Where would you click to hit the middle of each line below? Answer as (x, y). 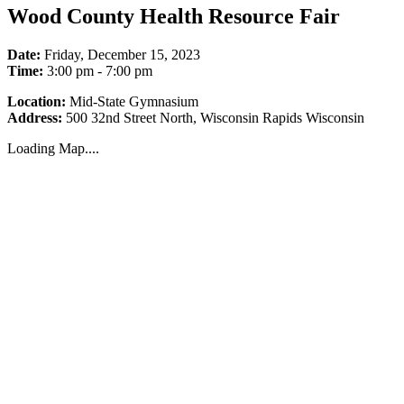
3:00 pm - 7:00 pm (98, 70)
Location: (37, 101)
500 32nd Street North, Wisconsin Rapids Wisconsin (213, 117)
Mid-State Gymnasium (132, 101)
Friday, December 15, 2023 (122, 54)
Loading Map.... (53, 148)
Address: (35, 117)
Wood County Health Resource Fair (174, 16)
